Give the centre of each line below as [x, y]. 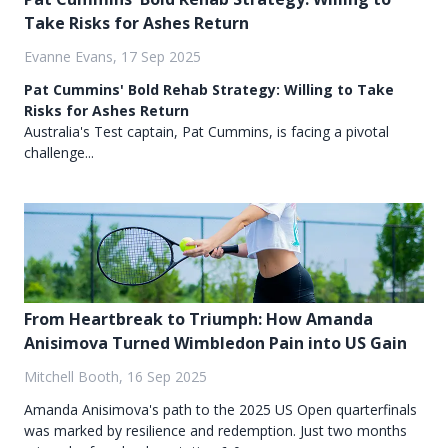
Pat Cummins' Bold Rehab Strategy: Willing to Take [209, 90]
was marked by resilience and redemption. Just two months [215, 431]
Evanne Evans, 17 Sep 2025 [112, 57]
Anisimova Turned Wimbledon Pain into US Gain [215, 343]
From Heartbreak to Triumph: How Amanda [198, 319]
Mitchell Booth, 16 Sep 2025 [115, 377]
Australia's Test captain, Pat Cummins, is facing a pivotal [206, 132]
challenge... [59, 153]
